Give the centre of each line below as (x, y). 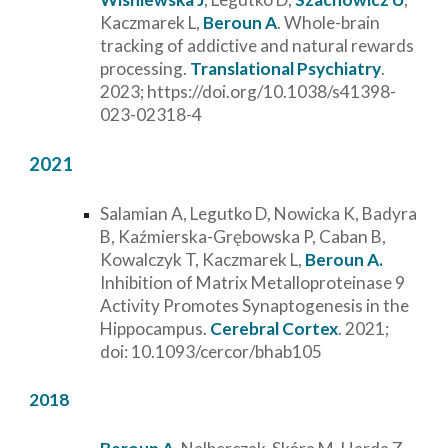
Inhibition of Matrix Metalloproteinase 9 (253, 282)
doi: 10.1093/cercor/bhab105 (211, 351)
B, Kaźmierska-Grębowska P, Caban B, (243, 236)
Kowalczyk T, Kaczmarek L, (203, 259)
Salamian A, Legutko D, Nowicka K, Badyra (259, 213)
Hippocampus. (154, 328)
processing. (145, 69)
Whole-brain (332, 23)
